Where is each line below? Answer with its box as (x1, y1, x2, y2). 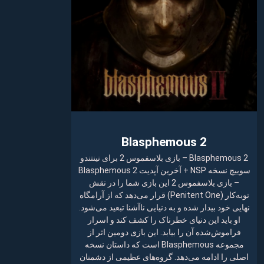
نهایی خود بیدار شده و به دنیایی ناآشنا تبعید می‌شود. (78, 203, 250, 213)
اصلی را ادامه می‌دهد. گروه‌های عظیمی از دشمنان (80, 252, 249, 262)
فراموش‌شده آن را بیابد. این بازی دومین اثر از (87, 227, 241, 237)
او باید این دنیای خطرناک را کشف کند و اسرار (88, 215, 240, 225)
